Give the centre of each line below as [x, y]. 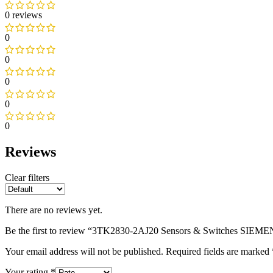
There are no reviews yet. [54, 210]
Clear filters [27, 177]
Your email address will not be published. [84, 251]
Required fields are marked [219, 251]
